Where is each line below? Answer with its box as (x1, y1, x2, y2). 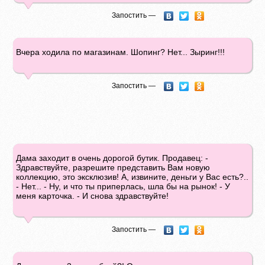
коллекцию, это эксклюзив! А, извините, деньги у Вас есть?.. (16, 172, 249, 182)
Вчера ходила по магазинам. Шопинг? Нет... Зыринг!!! (16, 47, 225, 57)
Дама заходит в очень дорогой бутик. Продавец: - (16, 153, 209, 163)
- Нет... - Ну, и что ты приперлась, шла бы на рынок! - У (16, 182, 231, 191)
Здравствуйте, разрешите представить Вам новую (16, 163, 211, 172)
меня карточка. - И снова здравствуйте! (16, 191, 169, 201)
